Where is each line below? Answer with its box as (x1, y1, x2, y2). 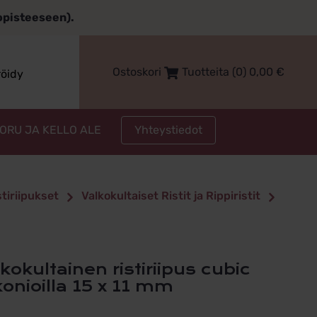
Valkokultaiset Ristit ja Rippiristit (81, 189, 260, 203)
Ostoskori (112, 65, 161, 79)
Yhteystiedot (141, 122, 202, 137)
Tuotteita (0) (181, 65, 249, 79)
